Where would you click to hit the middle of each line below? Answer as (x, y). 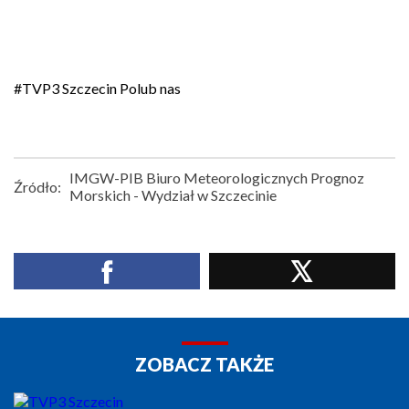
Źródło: (37, 186)
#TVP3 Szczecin (67, 88)
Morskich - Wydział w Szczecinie (173, 195)
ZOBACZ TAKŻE (204, 364)
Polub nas (150, 88)
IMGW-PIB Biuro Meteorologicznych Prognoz (217, 178)
